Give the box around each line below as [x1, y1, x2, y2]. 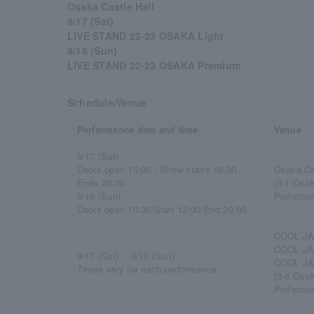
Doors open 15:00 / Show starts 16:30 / [76, 163, 243, 176]
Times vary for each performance [76, 262, 217, 275]
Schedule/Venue [67, 95, 147, 109]
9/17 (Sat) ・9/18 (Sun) [76, 249, 175, 262]
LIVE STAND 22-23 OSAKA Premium [67, 58, 240, 72]
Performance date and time [76, 123, 198, 136]
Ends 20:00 [76, 176, 125, 189]
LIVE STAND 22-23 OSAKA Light [67, 29, 224, 43]
